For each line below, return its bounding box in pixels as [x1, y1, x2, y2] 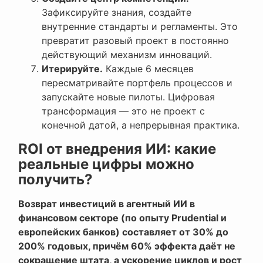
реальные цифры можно [18, 156, 194, 173]
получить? [18, 171, 93, 188]
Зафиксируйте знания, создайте [42, 6, 191, 19]
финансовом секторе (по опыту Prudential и [18, 212, 227, 224]
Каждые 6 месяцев [103, 63, 194, 75]
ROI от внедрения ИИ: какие [18, 140, 216, 158]
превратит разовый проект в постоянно [42, 35, 229, 47]
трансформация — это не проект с [42, 105, 205, 117]
